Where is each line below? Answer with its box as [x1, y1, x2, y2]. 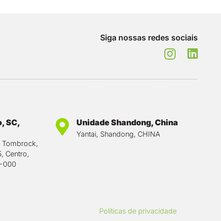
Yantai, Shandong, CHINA [76, 129, 160, 138]
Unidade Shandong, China [76, 117, 178, 127]
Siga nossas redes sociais [100, 33, 198, 43]
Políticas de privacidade [99, 207, 177, 215]
